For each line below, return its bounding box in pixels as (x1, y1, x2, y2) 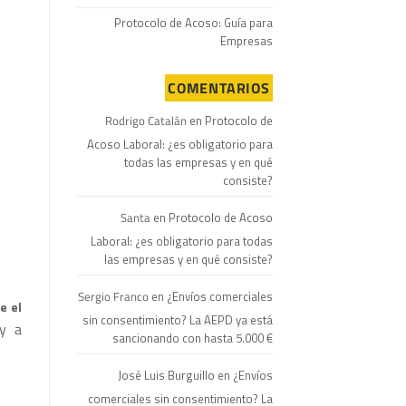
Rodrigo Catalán (105, 111, 187, 130)
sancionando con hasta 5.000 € (112, 329, 273, 347)
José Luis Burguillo (118, 366, 215, 384)
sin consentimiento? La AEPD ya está (82, 311, 273, 329)
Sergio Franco (78, 287, 149, 305)
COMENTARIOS (168, 77, 270, 99)
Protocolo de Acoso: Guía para (114, 14, 273, 32)
